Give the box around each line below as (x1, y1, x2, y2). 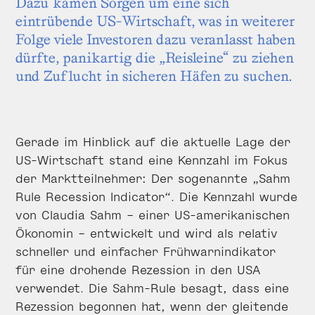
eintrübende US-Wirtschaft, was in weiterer (15, 12, 294, 30)
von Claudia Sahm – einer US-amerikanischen (15, 206, 290, 222)
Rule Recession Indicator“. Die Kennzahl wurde (15, 188, 297, 204)
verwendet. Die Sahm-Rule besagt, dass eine (15, 279, 289, 295)
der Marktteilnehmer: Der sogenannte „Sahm (15, 169, 290, 186)
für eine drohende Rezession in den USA (15, 261, 260, 277)
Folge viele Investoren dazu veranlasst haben (15, 30, 295, 48)
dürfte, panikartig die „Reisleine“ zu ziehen (15, 49, 294, 66)
